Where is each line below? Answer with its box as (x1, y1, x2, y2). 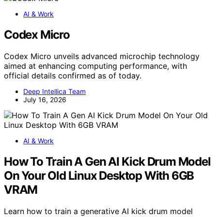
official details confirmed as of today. (4, 70, 141, 80)
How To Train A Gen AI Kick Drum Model (4, 154, 211, 169)
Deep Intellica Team (23, 87, 86, 95)
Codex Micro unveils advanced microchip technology (4, 51, 200, 61)
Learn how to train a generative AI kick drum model (4, 206, 193, 216)
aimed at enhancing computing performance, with (4, 61, 187, 71)
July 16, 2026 (23, 95, 66, 104)
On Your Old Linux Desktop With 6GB (4, 168, 194, 183)
